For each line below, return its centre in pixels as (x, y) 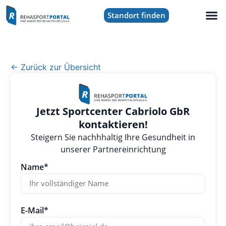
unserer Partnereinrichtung (113, 150)
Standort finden (136, 15)
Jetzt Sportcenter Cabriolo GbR (113, 111)
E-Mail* (34, 210)
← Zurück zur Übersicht (55, 67)
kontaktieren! (113, 125)
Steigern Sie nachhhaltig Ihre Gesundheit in (113, 137)
